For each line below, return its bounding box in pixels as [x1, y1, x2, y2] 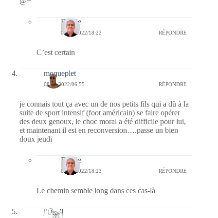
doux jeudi [19, 135, 52, 144]
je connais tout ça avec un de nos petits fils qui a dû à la [19, 100, 189, 109]
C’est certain [36, 48, 75, 57]
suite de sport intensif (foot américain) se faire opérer [19, 109, 180, 117]
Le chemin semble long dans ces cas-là [36, 186, 155, 195]
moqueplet [44, 69, 76, 78]
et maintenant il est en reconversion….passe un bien [19, 126, 178, 135]
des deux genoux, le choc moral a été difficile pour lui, [19, 117, 186, 126]
